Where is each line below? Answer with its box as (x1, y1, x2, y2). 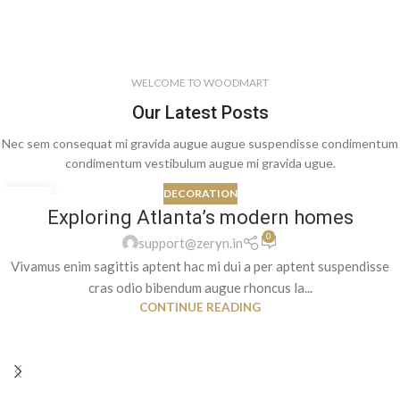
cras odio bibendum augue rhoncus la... (87, 279, 312, 296)
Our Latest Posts (131, 102, 269, 124)
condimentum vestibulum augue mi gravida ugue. (64, 155, 336, 171)
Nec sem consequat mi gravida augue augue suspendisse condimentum (2, 136, 398, 152)
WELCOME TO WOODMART (131, 76, 269, 90)
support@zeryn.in (137, 235, 243, 252)
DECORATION (162, 187, 237, 201)
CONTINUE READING (139, 299, 261, 314)
